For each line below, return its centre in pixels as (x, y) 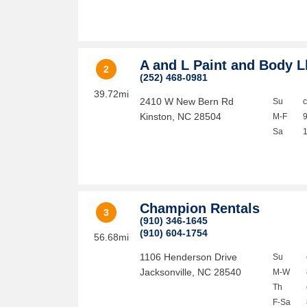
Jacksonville (166, 272)
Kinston (156, 116)
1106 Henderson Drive (189, 257)
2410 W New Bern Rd (187, 101)
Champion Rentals (200, 208)
